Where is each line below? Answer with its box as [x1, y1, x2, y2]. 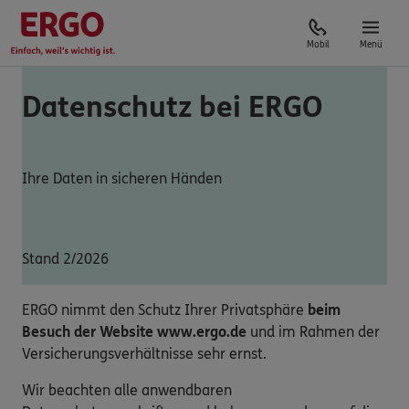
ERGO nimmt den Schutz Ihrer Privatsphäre [22, 300, 308, 319]
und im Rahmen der [246, 322, 380, 341]
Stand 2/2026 [22, 249, 109, 267]
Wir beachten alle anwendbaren [22, 381, 232, 399]
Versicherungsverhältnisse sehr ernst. [22, 344, 267, 362]
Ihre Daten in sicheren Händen [22, 169, 222, 187]
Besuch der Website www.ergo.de [22, 322, 246, 341]
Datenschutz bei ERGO [22, 90, 322, 126]
